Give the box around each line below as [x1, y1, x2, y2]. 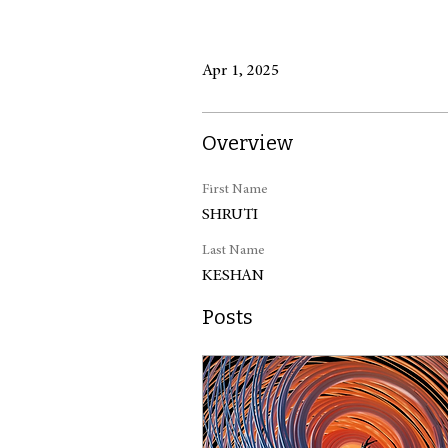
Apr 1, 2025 [202, 63, 279, 79]
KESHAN [202, 268, 264, 284]
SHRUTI [202, 207, 258, 223]
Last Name [202, 244, 265, 258]
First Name [202, 183, 268, 197]
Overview [202, 131, 293, 155]
